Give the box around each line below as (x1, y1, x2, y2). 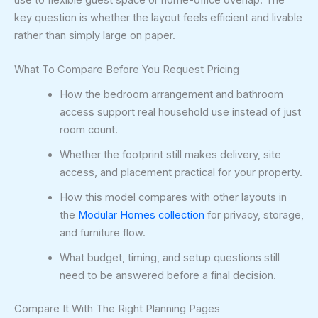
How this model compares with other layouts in (59, 191, 287, 204)
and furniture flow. (59, 226, 146, 240)
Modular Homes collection (77, 209, 204, 222)
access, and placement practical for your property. (59, 166, 302, 180)
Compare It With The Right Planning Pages (14, 302, 220, 316)
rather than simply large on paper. (14, 28, 175, 42)
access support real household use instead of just (59, 106, 301, 119)
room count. (59, 124, 118, 137)
